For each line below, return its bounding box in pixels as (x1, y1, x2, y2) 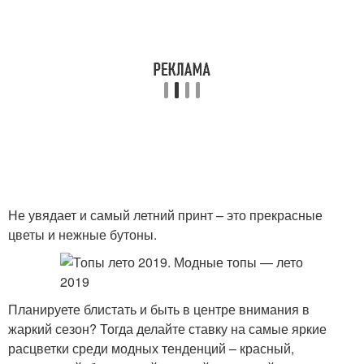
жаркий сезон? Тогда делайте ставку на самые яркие (8, 319, 327, 338)
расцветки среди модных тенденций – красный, (8, 339, 294, 357)
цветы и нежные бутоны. (8, 225, 157, 244)
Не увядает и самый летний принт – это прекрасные (8, 206, 323, 224)
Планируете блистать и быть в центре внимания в (8, 300, 310, 318)
